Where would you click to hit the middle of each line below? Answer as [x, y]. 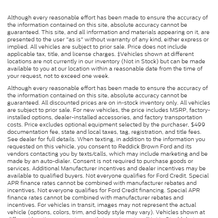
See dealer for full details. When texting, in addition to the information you [106, 139]
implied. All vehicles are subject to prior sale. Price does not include [97, 46]
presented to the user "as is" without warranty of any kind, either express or [108, 39]
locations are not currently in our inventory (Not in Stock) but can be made [106, 61]
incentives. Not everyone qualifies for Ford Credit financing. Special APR [104, 190]
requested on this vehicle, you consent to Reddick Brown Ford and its [100, 146]
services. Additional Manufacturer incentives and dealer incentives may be [107, 168]
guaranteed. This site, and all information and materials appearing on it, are [109, 32]
